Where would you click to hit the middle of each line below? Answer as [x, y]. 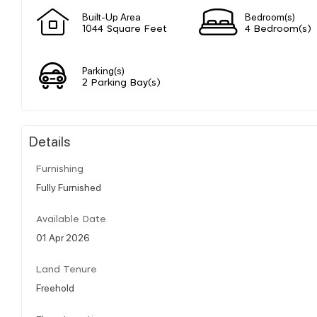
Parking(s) [103, 70]
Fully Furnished [69, 186]
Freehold [55, 287]
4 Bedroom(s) [278, 29]
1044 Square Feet [125, 29]
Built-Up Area [111, 16]
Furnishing [60, 169]
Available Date [71, 219]
